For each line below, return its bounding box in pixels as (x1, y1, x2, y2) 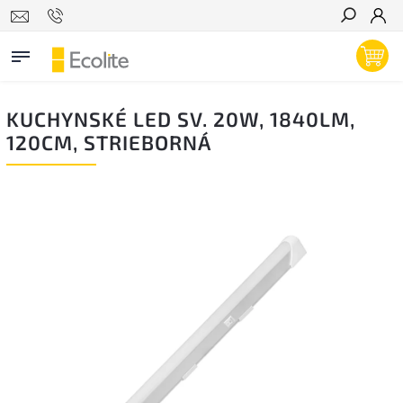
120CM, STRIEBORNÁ (6, 130, 211, 155)
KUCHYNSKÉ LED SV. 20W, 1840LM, (6, 107, 355, 131)
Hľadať (339, 40, 384, 55)
